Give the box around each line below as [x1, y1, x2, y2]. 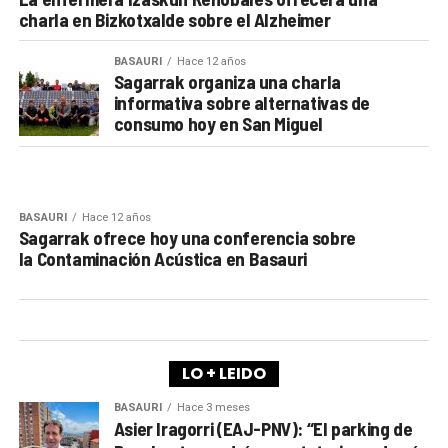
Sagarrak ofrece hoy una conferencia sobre [18, 226, 356, 250]
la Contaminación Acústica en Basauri [18, 247, 307, 271]
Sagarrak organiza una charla [113, 70, 341, 94]
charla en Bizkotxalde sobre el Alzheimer [18, 8, 331, 32]
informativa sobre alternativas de [113, 91, 370, 115]
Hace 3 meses [176, 401, 250, 415]
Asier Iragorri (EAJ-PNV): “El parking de [113, 417, 413, 441]
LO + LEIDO [181, 362, 266, 386]
